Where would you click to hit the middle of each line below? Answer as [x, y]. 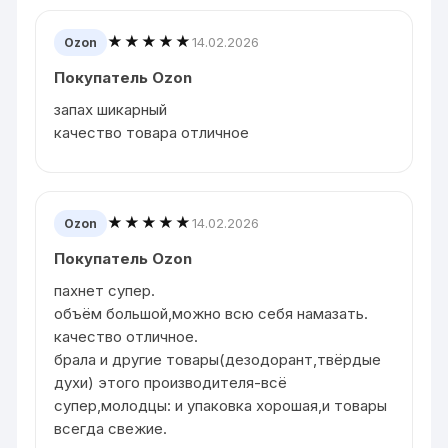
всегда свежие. [111, 428]
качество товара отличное [152, 132]
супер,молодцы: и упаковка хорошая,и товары [221, 405]
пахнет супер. [105, 290]
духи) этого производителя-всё [171, 382]
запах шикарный [111, 109]
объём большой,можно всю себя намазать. [211, 313]
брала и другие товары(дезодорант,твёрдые [218, 359]
